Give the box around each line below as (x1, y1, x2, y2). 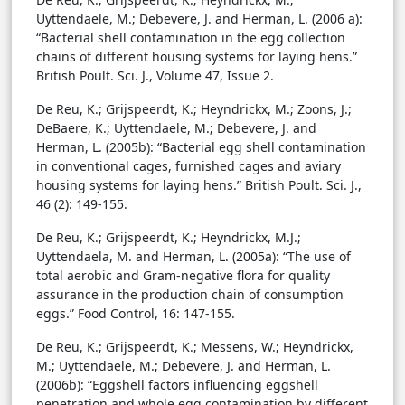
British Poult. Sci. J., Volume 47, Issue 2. (36, 67, 274, 85)
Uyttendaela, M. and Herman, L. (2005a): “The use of (36, 248, 351, 266)
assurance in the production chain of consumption (36, 286, 344, 304)
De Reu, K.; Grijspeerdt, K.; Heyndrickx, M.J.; (36, 229, 301, 247)
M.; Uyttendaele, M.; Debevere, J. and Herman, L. (36, 357, 334, 375)
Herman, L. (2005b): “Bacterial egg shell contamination (36, 138, 366, 156)
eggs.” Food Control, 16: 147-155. (36, 305, 235, 323)
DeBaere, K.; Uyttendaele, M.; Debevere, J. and (36, 119, 316, 137)
